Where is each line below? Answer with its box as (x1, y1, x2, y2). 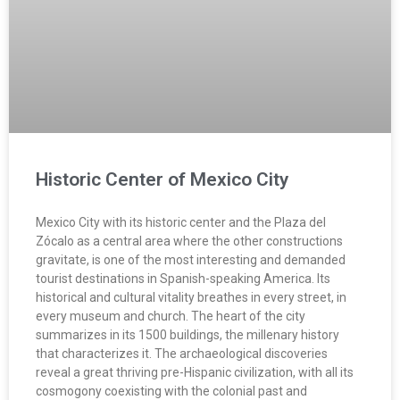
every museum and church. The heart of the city (36, 308, 305, 323)
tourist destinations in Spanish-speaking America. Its (36, 271, 330, 286)
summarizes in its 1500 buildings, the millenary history (36, 327, 339, 342)
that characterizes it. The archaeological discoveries (36, 346, 328, 361)
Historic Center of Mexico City (36, 168, 288, 190)
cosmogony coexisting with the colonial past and (36, 383, 307, 398)
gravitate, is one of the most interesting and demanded (36, 252, 346, 267)
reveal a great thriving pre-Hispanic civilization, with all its (36, 364, 354, 379)
